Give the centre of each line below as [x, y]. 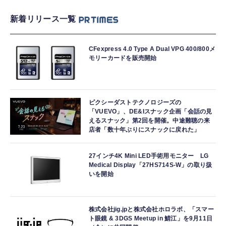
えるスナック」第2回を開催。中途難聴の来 [149, 121]
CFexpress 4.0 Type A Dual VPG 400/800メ [152, 49]
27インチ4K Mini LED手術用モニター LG [149, 156]
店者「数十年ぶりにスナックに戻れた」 [145, 130]
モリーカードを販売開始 [123, 58]
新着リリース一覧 [43, 19]
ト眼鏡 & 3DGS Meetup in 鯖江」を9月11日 [151, 219]
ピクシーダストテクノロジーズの [135, 103]
